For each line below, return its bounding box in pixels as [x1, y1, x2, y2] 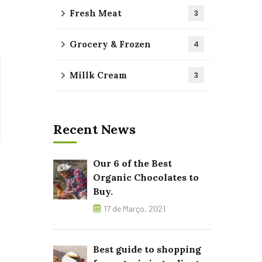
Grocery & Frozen [70, 39, 151, 50]
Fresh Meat [70, 8, 122, 19]
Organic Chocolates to [93, 171, 199, 183]
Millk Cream [70, 70, 127, 81]
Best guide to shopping [93, 243, 201, 255]
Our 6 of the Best [93, 157, 172, 169]
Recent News [53, 121, 136, 137]
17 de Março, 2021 [104, 204, 166, 213]
